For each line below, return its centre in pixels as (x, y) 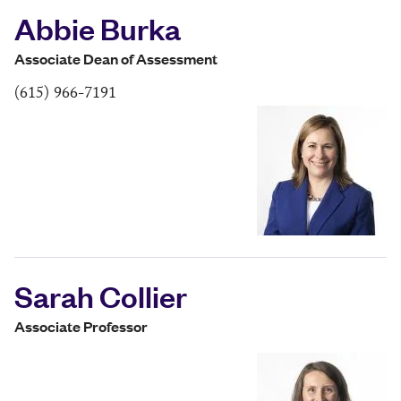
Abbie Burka (98, 28)
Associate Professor (81, 327)
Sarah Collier (101, 296)
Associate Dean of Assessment (116, 59)
